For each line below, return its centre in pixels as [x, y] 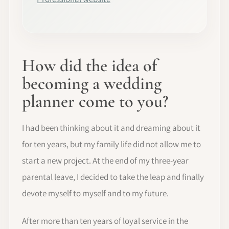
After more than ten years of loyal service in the [105, 221]
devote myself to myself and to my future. [95, 193]
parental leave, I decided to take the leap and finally [113, 177]
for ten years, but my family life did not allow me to [111, 144]
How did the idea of [89, 65]
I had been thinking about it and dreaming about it [111, 128]
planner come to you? [95, 101]
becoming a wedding [92, 83]
